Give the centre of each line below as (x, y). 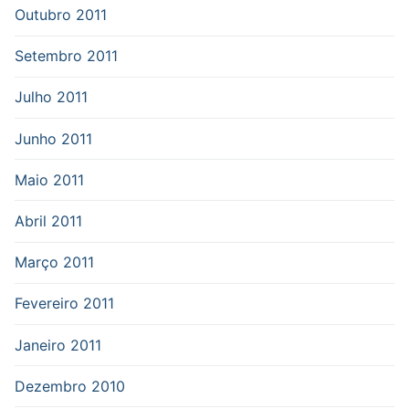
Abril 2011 (48, 220)
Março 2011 (54, 262)
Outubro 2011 (61, 15)
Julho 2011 (51, 97)
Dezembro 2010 (70, 386)
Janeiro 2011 (58, 345)
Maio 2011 (49, 179)
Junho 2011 (53, 138)
